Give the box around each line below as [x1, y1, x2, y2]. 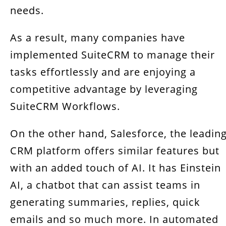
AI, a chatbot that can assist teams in [10, 178, 200, 192]
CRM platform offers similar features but [10, 144, 219, 157]
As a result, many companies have [10, 31, 185, 44]
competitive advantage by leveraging [10, 82, 198, 96]
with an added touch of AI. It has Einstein [10, 161, 221, 175]
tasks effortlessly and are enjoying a [10, 65, 196, 79]
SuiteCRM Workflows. [10, 99, 120, 113]
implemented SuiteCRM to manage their [10, 48, 215, 62]
